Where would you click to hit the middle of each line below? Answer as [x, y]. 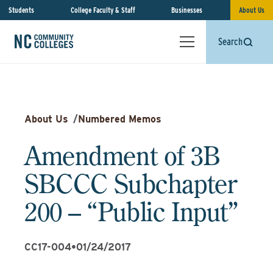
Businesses [187, 10]
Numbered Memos [120, 119]
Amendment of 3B [122, 155]
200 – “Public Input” [131, 211]
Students [21, 10]
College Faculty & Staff [103, 10]
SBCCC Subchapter [131, 183]
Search [230, 42]
